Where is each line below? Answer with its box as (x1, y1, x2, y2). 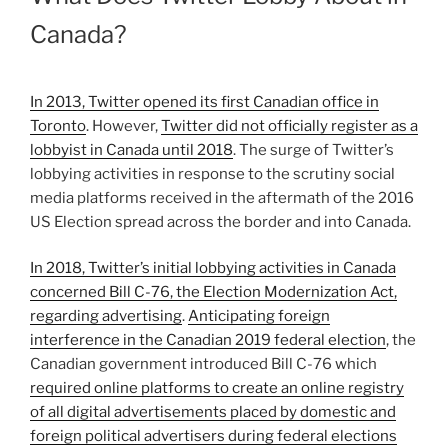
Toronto (30, 116, 86, 135)
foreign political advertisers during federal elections (30, 427, 397, 446)
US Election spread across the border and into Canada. (30, 212, 411, 231)
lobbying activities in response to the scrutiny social (30, 164, 395, 183)
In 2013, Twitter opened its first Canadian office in (30, 92, 379, 111)
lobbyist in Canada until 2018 (30, 140, 233, 159)
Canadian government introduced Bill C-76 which (30, 355, 377, 374)
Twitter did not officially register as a (161, 116, 418, 135)
